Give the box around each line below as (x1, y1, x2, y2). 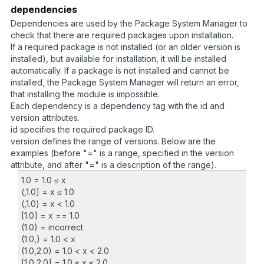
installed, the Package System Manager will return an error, (11, 77, 239, 87)
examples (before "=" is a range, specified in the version (11, 147, 234, 158)
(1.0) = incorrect (21, 222, 83, 232)
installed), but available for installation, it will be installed (11, 53, 226, 64)
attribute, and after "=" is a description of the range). (11, 159, 216, 170)
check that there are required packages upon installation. (11, 29, 233, 40)
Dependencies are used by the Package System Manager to (11, 18, 247, 28)
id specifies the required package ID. (11, 124, 154, 134)
